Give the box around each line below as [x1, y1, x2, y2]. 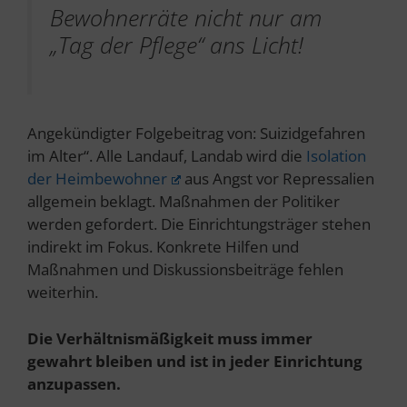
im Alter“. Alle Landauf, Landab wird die [27, 145, 306, 167]
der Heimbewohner [27, 168, 167, 190]
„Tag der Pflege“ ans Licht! [50, 28, 303, 60]
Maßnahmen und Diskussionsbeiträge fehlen [27, 259, 343, 281]
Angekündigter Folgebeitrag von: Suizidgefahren [27, 123, 365, 144]
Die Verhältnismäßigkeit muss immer [27, 327, 313, 349]
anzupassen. [27, 372, 121, 394]
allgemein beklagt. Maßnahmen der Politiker [27, 191, 340, 213]
